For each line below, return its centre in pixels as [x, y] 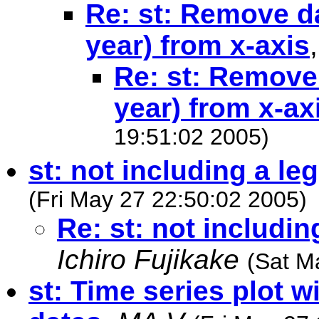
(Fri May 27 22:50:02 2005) [168, 199]
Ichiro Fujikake [148, 260]
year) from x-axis [198, 45]
